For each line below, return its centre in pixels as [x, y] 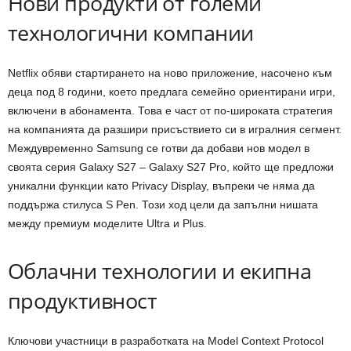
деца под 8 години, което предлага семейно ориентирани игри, [172, 91]
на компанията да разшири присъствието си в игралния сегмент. [175, 129]
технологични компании [131, 32]
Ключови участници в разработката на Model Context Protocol [166, 340]
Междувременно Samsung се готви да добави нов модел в [159, 148]
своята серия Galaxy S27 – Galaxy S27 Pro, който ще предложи [171, 166]
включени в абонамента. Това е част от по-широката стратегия [170, 110]
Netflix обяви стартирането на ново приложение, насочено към [170, 72]
